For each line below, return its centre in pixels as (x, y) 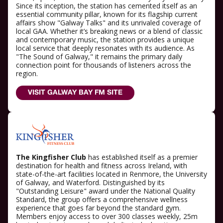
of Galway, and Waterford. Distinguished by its (90, 182)
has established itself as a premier (142, 157)
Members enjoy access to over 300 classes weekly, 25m (107, 216)
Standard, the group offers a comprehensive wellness (102, 199)
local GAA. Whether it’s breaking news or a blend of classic (109, 31)
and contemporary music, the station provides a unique (105, 39)
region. (27, 73)
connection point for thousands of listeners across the (104, 65)
